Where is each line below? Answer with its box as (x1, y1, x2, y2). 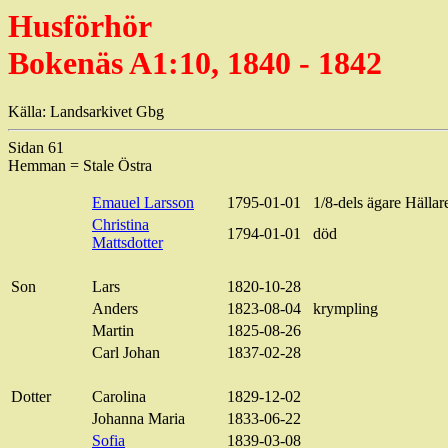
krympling (313, 300, 378, 318)
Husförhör (8, 8, 152, 44)
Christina (92, 216, 149, 234)
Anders (92, 300, 138, 318)
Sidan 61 (8, 139, 64, 157)
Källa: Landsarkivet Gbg (8, 103, 164, 121)
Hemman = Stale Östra (8, 157, 152, 175)
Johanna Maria (92, 410, 185, 428)
